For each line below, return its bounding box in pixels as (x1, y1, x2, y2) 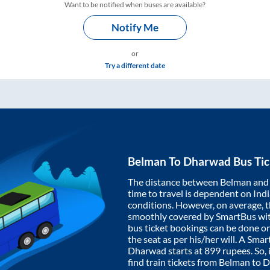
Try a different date (105, 61, 165, 70)
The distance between (128, 175, 220, 187)
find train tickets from (128, 256, 219, 268)
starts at (166, 244, 204, 256)
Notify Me (111, 21, 159, 34)
